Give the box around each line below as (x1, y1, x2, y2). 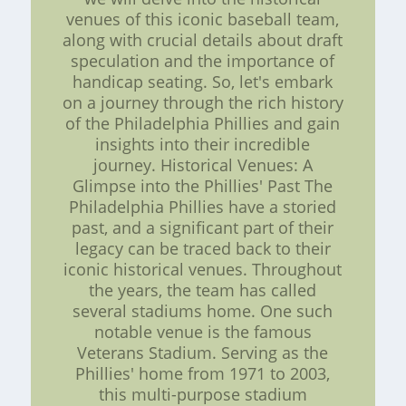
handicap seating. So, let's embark (72, 71, 333, 93)
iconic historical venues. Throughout (63, 258, 343, 281)
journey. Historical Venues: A (92, 154, 313, 177)
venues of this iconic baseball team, (66, 8, 340, 31)
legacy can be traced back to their (74, 237, 331, 260)
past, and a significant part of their (72, 217, 334, 239)
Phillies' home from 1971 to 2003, (75, 362, 331, 385)
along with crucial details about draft (63, 29, 343, 52)
